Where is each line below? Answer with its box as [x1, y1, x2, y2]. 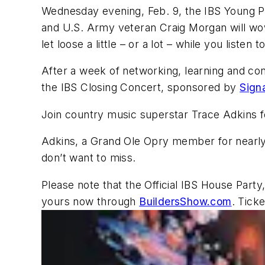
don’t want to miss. [41, 151, 136, 164]
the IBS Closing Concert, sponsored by [41, 81, 240, 94]
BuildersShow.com [139, 195, 232, 208]
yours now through [41, 195, 140, 208]
